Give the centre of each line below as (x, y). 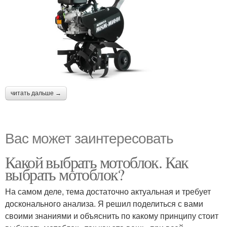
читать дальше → (36, 93)
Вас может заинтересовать (89, 138)
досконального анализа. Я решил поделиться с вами (104, 204)
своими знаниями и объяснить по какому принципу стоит (112, 216)
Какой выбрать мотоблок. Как (97, 162)
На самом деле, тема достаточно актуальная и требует (108, 192)
